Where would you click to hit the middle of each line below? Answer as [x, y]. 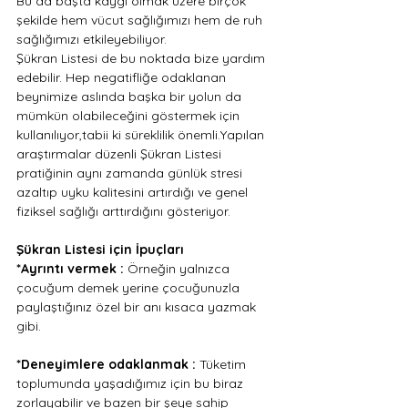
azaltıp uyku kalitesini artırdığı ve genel [134, 192]
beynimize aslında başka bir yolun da [131, 97]
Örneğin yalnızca [180, 269]
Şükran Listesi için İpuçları [100, 250]
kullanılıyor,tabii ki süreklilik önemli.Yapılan [142, 135]
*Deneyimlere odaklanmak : [108, 364]
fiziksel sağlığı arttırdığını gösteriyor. [123, 211]
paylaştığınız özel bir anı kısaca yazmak [138, 307]
